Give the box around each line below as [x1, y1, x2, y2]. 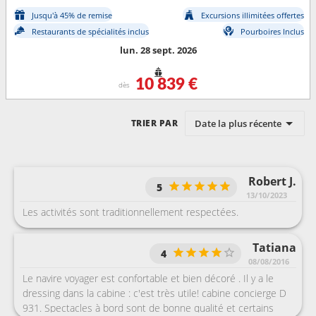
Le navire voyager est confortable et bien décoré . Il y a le [23, 272, 274, 286]
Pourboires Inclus [241, 25, 304, 37]
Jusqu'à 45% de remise [32, 9, 112, 20]
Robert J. [248, 174, 296, 190]
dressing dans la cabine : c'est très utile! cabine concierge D [23, 286, 286, 300]
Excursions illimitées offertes [201, 9, 304, 20]
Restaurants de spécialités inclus [32, 25, 149, 37]
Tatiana [253, 240, 296, 256]
